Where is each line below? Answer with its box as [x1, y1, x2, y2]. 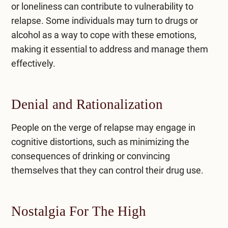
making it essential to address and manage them [11, 43, 208, 54]
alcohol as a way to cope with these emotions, [11, 29, 196, 40]
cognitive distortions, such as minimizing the [11, 136, 189, 147]
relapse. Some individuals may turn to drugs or [11, 15, 198, 26]
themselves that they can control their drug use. [11, 164, 204, 176]
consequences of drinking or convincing [11, 150, 170, 161]
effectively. [11, 58, 55, 69]
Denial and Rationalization [11, 96, 163, 112]
